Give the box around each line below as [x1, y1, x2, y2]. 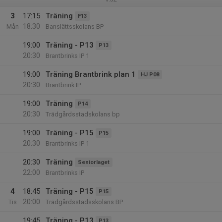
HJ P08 [141, 71, 159, 78]
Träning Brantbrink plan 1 [46, 70, 136, 79]
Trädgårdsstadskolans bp [46, 111, 120, 118]
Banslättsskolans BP [46, 23, 104, 30]
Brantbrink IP [46, 81, 81, 89]
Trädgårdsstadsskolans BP [46, 198, 123, 206]
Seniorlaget [78, 159, 110, 166]
